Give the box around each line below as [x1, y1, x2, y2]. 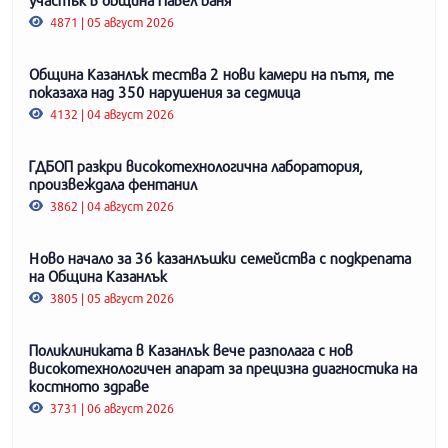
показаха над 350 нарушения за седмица [29, 82, 300, 101]
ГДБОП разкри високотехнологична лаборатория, [29, 156, 363, 175]
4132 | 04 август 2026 [47, 105, 175, 122]
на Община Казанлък [29, 266, 167, 285]
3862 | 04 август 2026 [47, 197, 175, 214]
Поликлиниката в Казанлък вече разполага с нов [29, 340, 353, 359]
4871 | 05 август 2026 [47, 13, 175, 30]
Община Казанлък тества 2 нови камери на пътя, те [29, 64, 394, 83]
